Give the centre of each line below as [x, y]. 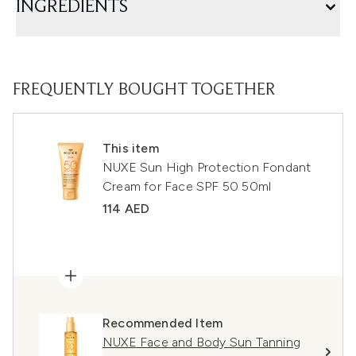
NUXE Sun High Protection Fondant [207, 167]
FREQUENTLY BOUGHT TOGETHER [144, 91]
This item [131, 148]
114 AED [126, 209]
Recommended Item [163, 323]
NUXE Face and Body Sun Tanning [201, 342]
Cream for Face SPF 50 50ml [187, 186]
